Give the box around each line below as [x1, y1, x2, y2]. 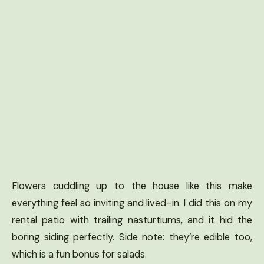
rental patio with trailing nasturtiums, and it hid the [12, 214, 252, 227]
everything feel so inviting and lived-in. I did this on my [12, 197, 252, 210]
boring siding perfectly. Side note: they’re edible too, [12, 231, 252, 244]
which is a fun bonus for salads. [12, 248, 147, 261]
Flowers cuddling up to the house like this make [12, 180, 252, 193]
